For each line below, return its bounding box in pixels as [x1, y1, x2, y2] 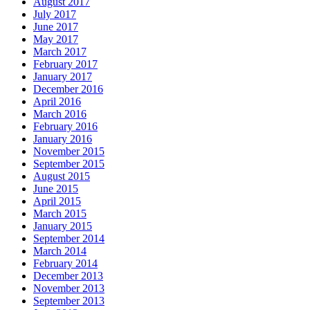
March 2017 [33, 45, 86, 57]
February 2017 [33, 57, 98, 70]
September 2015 [33, 157, 104, 170]
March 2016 [33, 107, 86, 120]
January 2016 [33, 132, 92, 145]
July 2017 [33, 8, 76, 20]
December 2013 [33, 269, 103, 282]
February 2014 [33, 257, 98, 269]
